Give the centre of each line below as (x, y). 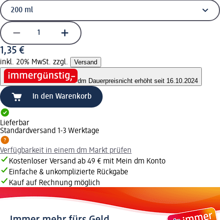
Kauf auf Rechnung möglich (55, 183)
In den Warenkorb (62, 97)
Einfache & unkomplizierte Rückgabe (69, 173)
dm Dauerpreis (98, 81)
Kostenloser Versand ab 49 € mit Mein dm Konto (87, 162)
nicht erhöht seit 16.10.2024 (158, 81)
